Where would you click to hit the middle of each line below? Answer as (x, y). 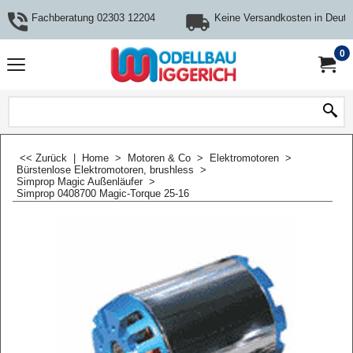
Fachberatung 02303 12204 (93, 17)
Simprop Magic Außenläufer (80, 182)
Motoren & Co (159, 158)
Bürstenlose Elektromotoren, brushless (105, 170)
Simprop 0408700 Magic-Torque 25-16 (103, 193)
